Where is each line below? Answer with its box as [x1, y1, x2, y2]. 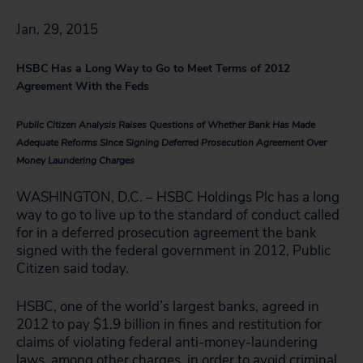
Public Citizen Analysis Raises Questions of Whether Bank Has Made [16, 118, 315, 131]
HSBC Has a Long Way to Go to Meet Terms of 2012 [16, 61, 290, 76]
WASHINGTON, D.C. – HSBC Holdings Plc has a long [16, 188, 340, 207]
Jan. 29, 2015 [16, 20, 98, 39]
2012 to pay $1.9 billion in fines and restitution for [16, 315, 322, 334]
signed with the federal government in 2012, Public [16, 241, 331, 260]
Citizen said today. [16, 259, 129, 278]
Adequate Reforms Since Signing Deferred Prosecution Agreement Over [16, 136, 327, 149]
